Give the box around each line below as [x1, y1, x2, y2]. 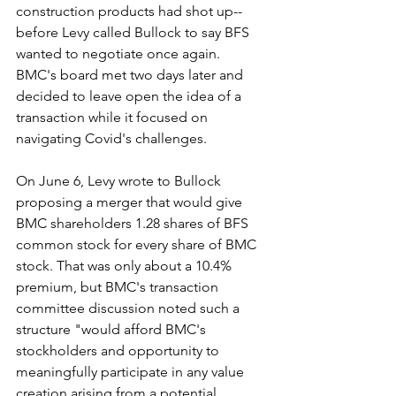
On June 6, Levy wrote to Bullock [16, 171, 225, 189]
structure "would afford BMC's [16, 320, 209, 338]
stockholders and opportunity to [16, 341, 223, 359]
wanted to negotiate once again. [16, 44, 224, 62]
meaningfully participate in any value [16, 362, 247, 380]
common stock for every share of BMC [16, 235, 260, 253]
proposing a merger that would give [16, 193, 246, 210]
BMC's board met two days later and [16, 65, 247, 83]
